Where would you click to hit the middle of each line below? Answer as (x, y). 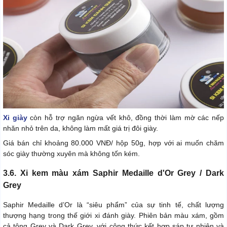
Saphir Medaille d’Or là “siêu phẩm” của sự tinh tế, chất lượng (113, 205)
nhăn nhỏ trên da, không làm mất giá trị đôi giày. (81, 128)
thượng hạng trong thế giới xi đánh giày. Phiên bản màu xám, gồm (113, 216)
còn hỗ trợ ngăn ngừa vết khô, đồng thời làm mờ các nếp (126, 118)
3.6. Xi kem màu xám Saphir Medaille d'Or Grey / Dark (113, 173)
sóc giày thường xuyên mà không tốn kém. (71, 154)
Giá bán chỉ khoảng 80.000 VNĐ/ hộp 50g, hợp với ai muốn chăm (113, 143)
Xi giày (15, 118)
